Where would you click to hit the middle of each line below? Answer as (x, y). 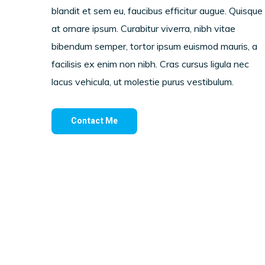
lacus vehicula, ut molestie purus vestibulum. (143, 82)
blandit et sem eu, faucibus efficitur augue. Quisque (157, 11)
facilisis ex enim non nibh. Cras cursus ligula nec (150, 64)
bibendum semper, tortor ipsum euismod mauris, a (154, 46)
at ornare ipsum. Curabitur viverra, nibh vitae (143, 28)
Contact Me (94, 121)
